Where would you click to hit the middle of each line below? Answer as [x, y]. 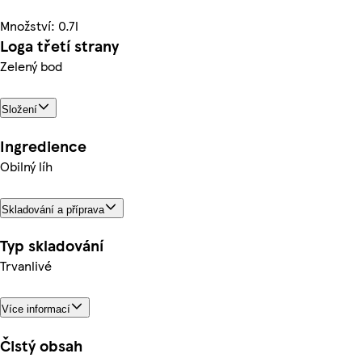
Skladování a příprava [53, 209]
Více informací [36, 309]
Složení [19, 109]
